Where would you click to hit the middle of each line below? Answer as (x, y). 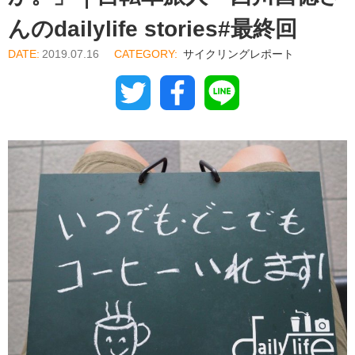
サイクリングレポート (239, 54)
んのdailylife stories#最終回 (153, 29)
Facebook (223, 96)
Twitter (169, 96)
